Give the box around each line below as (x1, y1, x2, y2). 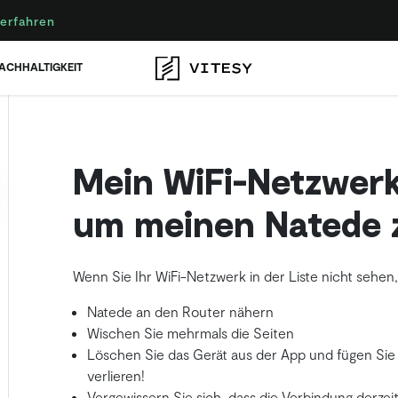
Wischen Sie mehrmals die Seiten (86, 324, 294, 342)
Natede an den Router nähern (86, 303, 274, 321)
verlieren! (86, 367, 145, 385)
